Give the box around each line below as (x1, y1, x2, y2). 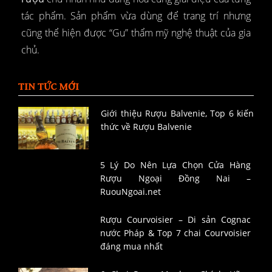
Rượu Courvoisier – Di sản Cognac (100, 214, 251, 226)
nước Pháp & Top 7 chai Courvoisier (100, 227, 251, 239)
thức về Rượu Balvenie (101, 121, 192, 133)
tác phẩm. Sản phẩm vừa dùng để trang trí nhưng (21, 9, 251, 23)
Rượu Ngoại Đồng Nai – (100, 172, 251, 185)
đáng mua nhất (100, 240, 163, 253)
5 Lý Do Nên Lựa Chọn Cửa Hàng (100, 159, 251, 171)
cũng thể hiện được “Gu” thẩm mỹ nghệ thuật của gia (21, 26, 251, 40)
